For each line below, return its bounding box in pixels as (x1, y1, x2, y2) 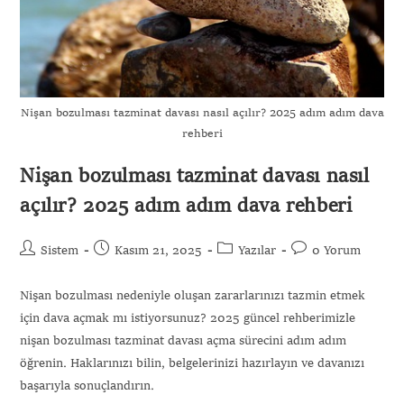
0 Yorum (312, 244, 362, 258)
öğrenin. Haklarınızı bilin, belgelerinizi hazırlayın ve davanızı (20, 357, 365, 371)
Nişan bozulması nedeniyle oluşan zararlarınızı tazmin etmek (20, 289, 366, 303)
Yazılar (238, 244, 277, 258)
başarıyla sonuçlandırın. (20, 380, 155, 393)
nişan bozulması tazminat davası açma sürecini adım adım (20, 335, 347, 348)
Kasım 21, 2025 (115, 244, 203, 258)
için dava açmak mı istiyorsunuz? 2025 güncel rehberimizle (20, 312, 356, 326)
